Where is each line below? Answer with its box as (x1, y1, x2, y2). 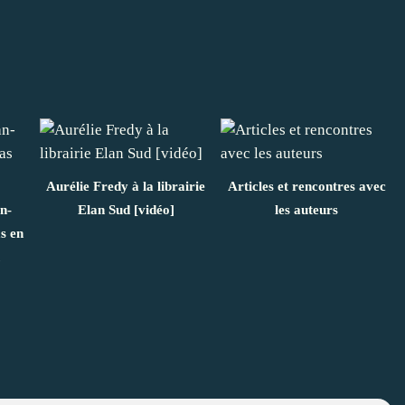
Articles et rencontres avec (227, 178, 386, 193)
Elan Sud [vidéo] (77, 202, 174, 217)
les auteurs (275, 202, 338, 217)
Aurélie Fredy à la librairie (46, 178, 205, 193)
